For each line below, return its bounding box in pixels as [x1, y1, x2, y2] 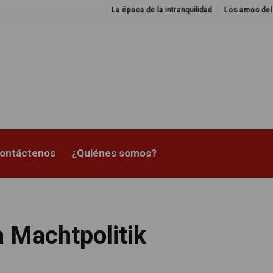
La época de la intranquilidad [83, 4, 184, 15]
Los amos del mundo [196, 4, 271, 15]
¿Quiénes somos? [71, 146, 157, 161]
